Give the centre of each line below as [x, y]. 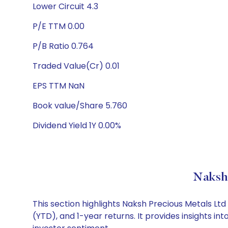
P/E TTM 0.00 [59, 26]
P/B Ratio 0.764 [63, 46]
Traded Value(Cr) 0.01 [76, 66]
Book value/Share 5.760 [80, 106]
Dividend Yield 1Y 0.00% [77, 125]
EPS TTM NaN [59, 86]
